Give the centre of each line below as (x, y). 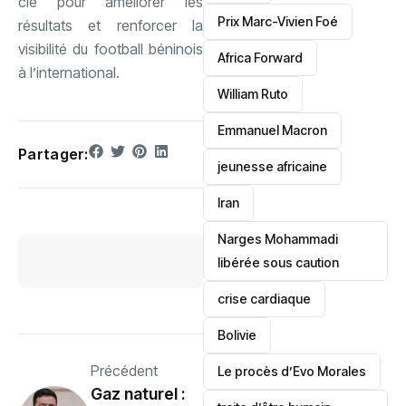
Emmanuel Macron (273, 130)
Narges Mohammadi (278, 239)
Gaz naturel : (138, 393)
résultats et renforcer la (111, 25)
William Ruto (253, 94)
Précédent (124, 370)
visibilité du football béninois (111, 48)
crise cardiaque (265, 299)
